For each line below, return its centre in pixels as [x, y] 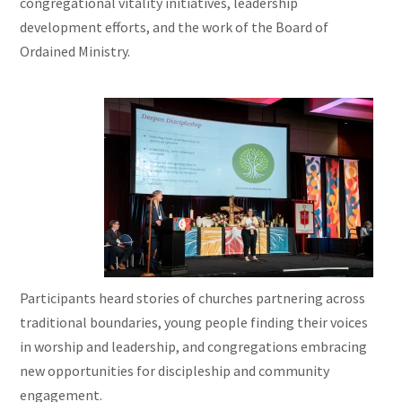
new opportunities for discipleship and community [175, 371]
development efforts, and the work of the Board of [175, 27]
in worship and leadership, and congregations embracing [194, 347]
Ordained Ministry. [75, 52]
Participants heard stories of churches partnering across [193, 298]
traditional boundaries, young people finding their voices [194, 323]
